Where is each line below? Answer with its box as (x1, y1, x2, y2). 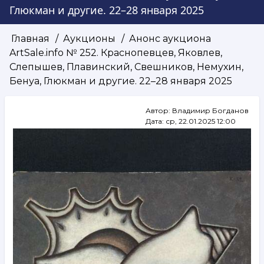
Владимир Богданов (172, 105, 249, 115)
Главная (11, 32, 49, 44)
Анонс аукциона (127, 32, 211, 44)
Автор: (146, 105, 172, 115)
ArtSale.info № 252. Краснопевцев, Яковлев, (9, 47, 222, 58)
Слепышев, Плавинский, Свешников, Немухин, (9, 61, 243, 72)
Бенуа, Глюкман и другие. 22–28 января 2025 (9, 75, 232, 87)
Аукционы (63, 32, 115, 44)
